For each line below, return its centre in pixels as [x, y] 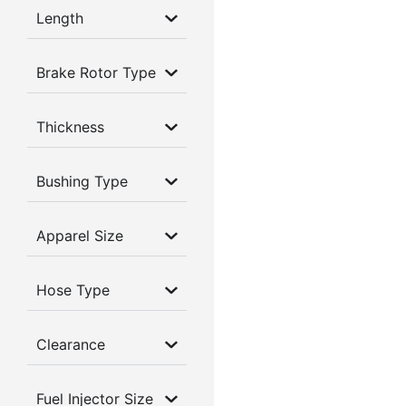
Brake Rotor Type [96, 73]
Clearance [71, 345]
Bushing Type [82, 182]
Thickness [70, 127]
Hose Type [73, 290]
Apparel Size [80, 236]
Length [60, 19]
